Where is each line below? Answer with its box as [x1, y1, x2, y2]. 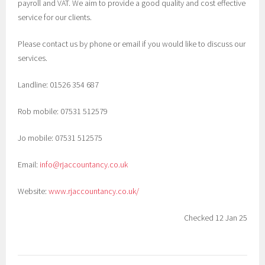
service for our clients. [18, 12, 92, 22]
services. [18, 53, 48, 63]
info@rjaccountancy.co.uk [40, 159, 128, 170]
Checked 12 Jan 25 [183, 212, 247, 223]
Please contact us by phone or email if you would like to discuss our [18, 38, 246, 49]
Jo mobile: [18, 132, 54, 143]
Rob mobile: [18, 106, 59, 117]
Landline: [18, 79, 49, 90]
